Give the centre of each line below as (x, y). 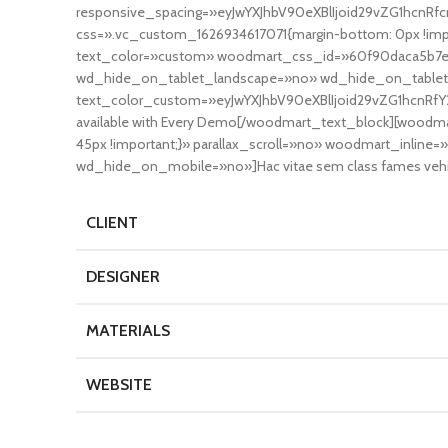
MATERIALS (128, 330)
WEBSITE (119, 384)
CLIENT (112, 222)
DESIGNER (123, 276)
